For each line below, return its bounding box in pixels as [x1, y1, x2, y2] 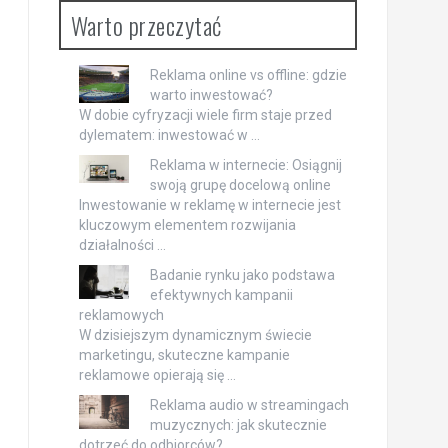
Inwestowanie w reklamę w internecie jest [78, 197, 341, 214]
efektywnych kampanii [149, 287, 293, 304]
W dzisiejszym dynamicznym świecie [78, 327, 312, 344]
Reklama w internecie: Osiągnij [149, 157, 342, 174]
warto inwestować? [149, 87, 273, 104]
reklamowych [78, 307, 164, 324]
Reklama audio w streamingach [149, 397, 349, 414]
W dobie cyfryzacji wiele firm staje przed [78, 107, 332, 124]
